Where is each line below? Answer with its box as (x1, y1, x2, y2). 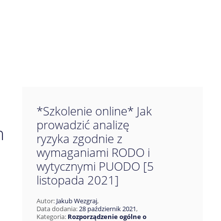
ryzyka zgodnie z (36, 130, 122, 147)
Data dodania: (36, 204, 79, 213)
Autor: (36, 196, 56, 205)
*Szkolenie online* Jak (36, 103, 152, 119)
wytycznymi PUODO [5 (36, 158, 154, 174)
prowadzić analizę (36, 116, 129, 133)
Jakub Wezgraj (56, 196, 97, 205)
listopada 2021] (36, 172, 119, 188)
